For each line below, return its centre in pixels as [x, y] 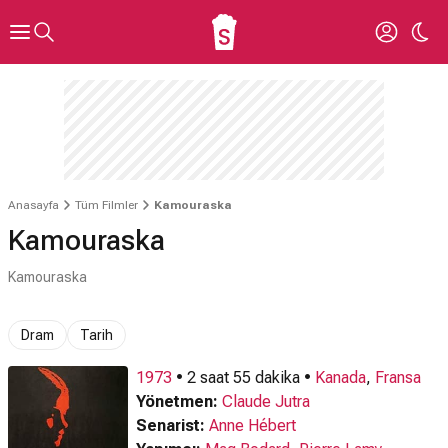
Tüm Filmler [106, 205]
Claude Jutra [266, 401]
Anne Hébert [252, 425]
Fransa [398, 377]
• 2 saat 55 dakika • [243, 377]
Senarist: [170, 425]
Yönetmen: [177, 401]
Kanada [340, 377]
